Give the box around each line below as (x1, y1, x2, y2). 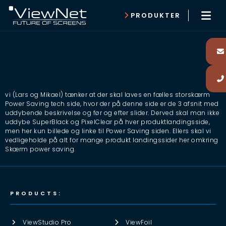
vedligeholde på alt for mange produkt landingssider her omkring (5, 136, 218, 144)
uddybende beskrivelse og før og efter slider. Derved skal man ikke (5, 108, 219, 117)
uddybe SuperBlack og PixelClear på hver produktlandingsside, (5, 118, 210, 126)
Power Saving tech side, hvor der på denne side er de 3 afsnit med (5, 99, 219, 108)
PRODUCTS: (10, 189, 62, 198)
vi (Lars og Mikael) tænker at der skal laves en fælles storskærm (5, 90, 210, 99)
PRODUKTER (131, 11, 181, 20)
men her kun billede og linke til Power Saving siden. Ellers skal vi (5, 127, 211, 135)
